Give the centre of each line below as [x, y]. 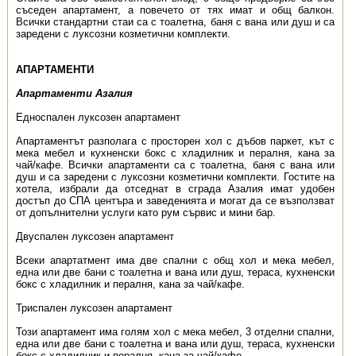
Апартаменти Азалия [74, 93]
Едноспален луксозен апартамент [98, 117]
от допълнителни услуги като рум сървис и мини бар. [145, 213]
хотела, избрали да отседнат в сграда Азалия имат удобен [175, 189]
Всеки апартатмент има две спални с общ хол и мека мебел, [175, 260]
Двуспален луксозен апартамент [95, 236]
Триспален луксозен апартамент [94, 308]
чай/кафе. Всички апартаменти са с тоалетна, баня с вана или [175, 165]
